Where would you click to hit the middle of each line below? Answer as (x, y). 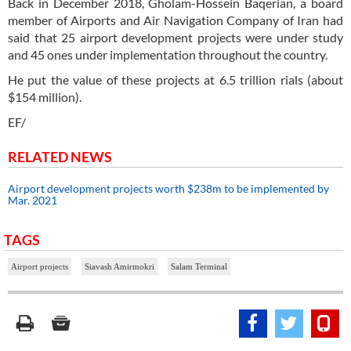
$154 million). (45, 97)
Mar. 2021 (33, 201)
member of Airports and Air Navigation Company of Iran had (175, 20)
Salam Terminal (199, 267)
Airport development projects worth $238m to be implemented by (168, 189)
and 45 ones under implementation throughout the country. (168, 55)
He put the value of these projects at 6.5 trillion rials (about (175, 80)
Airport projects (40, 267)
